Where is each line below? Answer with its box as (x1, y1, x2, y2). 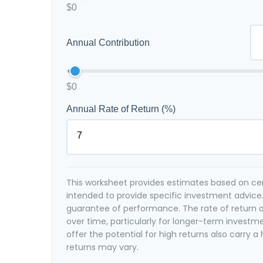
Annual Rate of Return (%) (66, 104, 176, 114)
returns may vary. (66, 241, 139, 253)
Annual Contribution (66, 37, 150, 48)
